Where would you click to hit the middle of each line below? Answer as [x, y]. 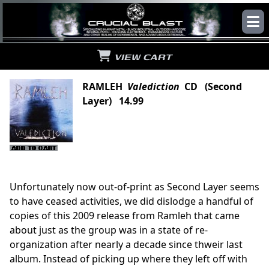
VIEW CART [141, 56]
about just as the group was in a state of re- [109, 230]
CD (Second [211, 86]
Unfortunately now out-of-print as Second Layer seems [134, 186]
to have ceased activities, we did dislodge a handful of [131, 201]
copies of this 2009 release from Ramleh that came [125, 215]
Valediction [153, 86]
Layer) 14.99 [113, 101]
